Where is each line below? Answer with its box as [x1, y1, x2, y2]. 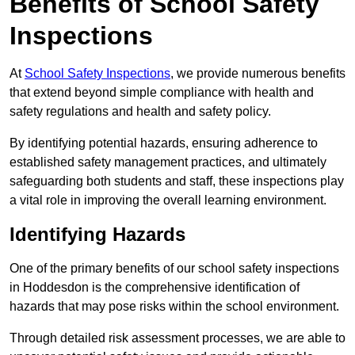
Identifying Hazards [10, 223, 185, 246]
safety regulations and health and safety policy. [10, 105, 274, 119]
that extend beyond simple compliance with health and [10, 86, 314, 100]
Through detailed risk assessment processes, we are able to [10, 331, 345, 345]
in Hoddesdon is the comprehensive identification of [10, 281, 300, 295]
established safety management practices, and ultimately [10, 155, 326, 170]
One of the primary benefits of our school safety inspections [10, 261, 339, 276]
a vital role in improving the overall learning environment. [10, 193, 326, 208]
